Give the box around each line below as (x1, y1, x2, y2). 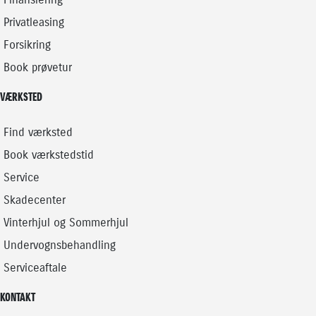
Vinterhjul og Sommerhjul (4, 215, 129, 229)
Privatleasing (4, 15, 65, 29)
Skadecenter (4, 193, 66, 207)
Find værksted (4, 125, 73, 139)
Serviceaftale (4, 260, 68, 274)
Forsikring (4, 37, 51, 51)
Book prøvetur (4, 60, 73, 74)
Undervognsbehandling (4, 238, 116, 252)
